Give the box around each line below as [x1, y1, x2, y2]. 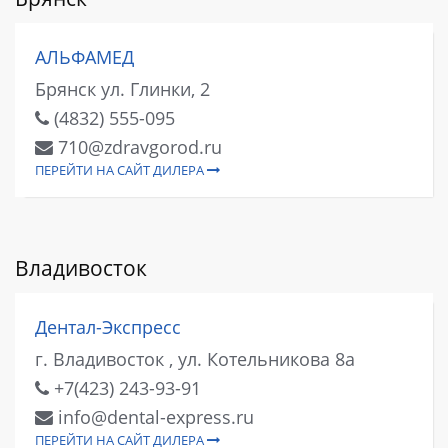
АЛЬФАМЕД [35, 45, 134, 70]
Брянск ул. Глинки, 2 [35, 76, 210, 101]
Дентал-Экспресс [35, 315, 181, 340]
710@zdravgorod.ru [53, 134, 222, 159]
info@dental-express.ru [53, 404, 254, 429]
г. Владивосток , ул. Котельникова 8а [35, 346, 355, 371]
